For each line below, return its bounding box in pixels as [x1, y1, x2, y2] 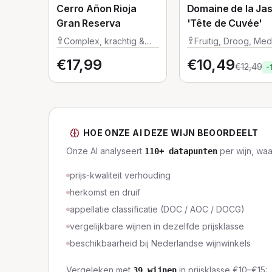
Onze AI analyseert [66, 146, 144, 156]
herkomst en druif [70, 187, 140, 197]
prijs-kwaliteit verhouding [70, 170, 171, 180]
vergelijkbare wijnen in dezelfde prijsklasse [70, 221, 244, 231]
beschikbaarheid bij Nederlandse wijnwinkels [70, 238, 251, 248]
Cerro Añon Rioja [56, 2, 137, 15]
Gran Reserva [56, 17, 121, 29]
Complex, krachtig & [64, 36, 144, 46]
